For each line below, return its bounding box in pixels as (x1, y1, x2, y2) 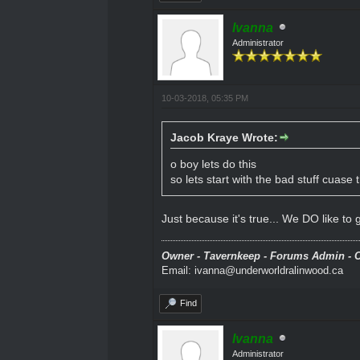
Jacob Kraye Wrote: (170, 130, 278, 144)
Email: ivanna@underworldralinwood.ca (161, 264, 343, 276)
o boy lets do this (170, 157, 256, 170)
